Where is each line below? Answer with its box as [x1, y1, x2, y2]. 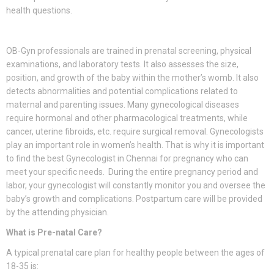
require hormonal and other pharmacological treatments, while [6, 113, 248, 124]
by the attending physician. [6, 207, 109, 218]
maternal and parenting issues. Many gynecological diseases [6, 100, 239, 110]
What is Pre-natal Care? [6, 228, 102, 238]
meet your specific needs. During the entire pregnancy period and [6, 167, 258, 177]
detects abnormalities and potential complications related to [6, 86, 238, 97]
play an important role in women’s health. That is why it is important [6, 140, 264, 150]
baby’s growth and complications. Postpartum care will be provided [6, 194, 262, 204]
